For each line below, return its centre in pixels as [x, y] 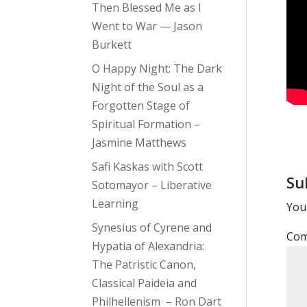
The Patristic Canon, [144, 265]
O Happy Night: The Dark [157, 69]
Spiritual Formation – [146, 124]
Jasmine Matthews [139, 143]
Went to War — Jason [147, 26]
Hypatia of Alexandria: [148, 246]
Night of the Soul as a [148, 87]
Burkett [112, 45]
